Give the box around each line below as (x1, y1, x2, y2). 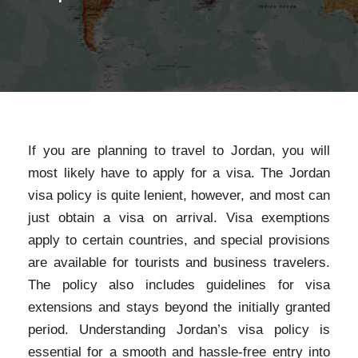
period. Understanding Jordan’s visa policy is (28, 321, 330, 337)
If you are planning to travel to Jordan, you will (28, 142, 330, 158)
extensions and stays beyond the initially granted (28, 299, 330, 315)
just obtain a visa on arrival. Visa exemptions (28, 209, 330, 225)
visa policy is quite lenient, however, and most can (28, 187, 330, 203)
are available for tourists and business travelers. (28, 254, 330, 270)
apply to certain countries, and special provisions (28, 232, 330, 248)
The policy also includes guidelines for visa (28, 276, 330, 292)
